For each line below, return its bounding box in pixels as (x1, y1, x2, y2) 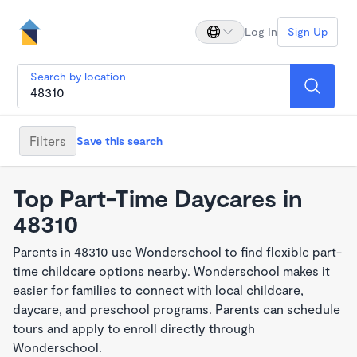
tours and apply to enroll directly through (13, 320, 255, 335)
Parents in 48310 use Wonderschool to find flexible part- (13, 244, 342, 259)
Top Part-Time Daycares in (13, 183, 303, 212)
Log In (245, 25, 277, 38)
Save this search (76, 133, 163, 147)
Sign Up (288, 25, 328, 38)
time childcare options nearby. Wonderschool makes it (13, 263, 330, 278)
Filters (29, 132, 66, 148)
